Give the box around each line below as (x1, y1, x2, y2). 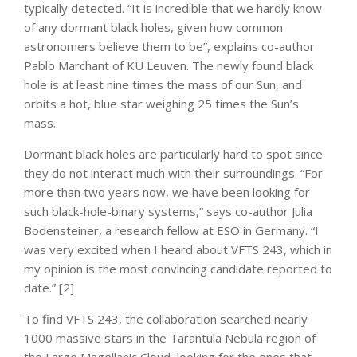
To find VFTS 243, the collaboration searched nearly (24, 310, 308, 327)
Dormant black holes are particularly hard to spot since (24, 145, 323, 162)
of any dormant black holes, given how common (24, 18, 283, 35)
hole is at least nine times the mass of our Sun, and (24, 76, 302, 92)
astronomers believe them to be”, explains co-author (24, 37, 315, 54)
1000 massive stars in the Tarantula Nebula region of (24, 329, 316, 346)
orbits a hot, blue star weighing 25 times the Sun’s (24, 95, 299, 112)
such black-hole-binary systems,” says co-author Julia (24, 202, 312, 219)
